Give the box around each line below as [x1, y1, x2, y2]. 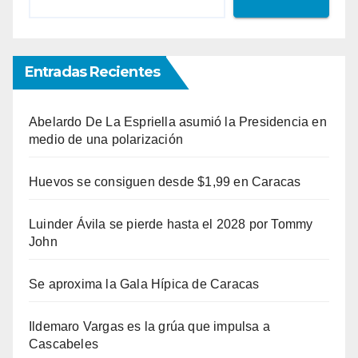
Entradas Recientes [25, 63, 160, 82]
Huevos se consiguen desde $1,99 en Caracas [29, 175, 301, 189]
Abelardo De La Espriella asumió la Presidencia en [29, 115, 327, 129]
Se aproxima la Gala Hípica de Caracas [29, 277, 260, 292]
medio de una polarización [29, 133, 183, 147]
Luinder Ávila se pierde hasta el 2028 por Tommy [29, 217, 313, 232]
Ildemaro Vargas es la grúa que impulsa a [29, 320, 270, 334]
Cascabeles [29, 337, 98, 352]
